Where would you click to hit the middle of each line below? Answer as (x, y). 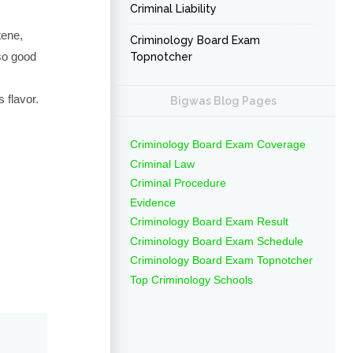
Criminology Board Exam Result (209, 221)
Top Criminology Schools (191, 279)
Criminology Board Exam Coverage (218, 144)
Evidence (153, 202)
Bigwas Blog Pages (223, 101)
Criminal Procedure (178, 183)
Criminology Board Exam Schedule (217, 241)
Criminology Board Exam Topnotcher (221, 260)
